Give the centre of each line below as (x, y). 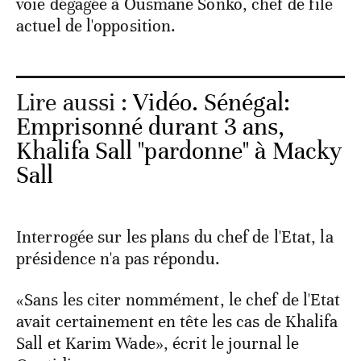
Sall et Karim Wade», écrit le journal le (158, 344)
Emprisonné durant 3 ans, (151, 127)
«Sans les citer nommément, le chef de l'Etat (178, 300)
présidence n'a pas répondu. (118, 259)
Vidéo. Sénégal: (212, 103)
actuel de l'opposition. (96, 26)
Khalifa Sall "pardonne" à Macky (180, 151)
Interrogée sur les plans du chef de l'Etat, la (175, 237)
